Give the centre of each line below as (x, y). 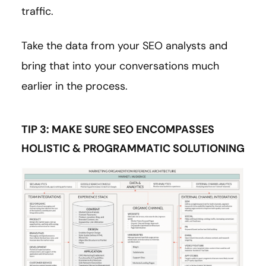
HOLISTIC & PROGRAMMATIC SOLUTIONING (133, 148)
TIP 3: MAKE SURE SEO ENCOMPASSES (118, 129)
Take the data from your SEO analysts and (124, 45)
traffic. (37, 11)
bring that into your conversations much (120, 66)
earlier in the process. (77, 86)
